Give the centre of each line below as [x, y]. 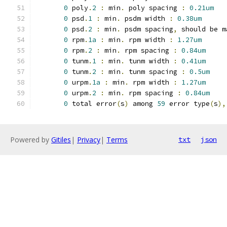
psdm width [145, 18]
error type [187, 104]
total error [92, 104]
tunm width [149, 61]
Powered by [31, 140]
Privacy [89, 140]
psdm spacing [147, 29]
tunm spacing [153, 72]
